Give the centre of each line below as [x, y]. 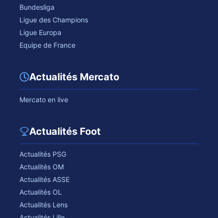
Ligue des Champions [54, 20]
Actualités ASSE [45, 180]
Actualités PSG [43, 154]
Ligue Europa [40, 33]
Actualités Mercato [74, 77]
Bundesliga [37, 7]
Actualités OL [41, 192]
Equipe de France [47, 45]
